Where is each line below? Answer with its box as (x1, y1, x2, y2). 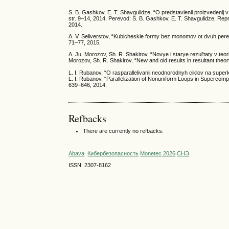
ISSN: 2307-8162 (68, 162, 111, 169)
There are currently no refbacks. (83, 127, 164, 134)
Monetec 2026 (140, 150, 176, 157)
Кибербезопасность (87, 150, 139, 157)
